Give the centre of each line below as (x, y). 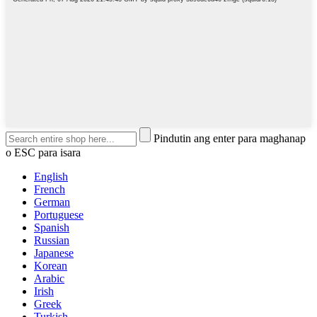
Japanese (54, 253)
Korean (51, 265)
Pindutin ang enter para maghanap (230, 138)
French (50, 189)
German (52, 202)
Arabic (49, 278)
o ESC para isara (43, 152)
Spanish (52, 227)
